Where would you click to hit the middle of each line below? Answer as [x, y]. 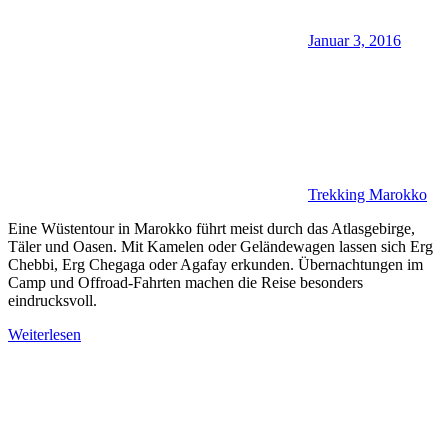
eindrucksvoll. [52, 300]
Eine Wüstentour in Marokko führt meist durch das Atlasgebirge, [211, 228]
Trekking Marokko [367, 194]
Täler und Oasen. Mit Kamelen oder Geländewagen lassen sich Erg [220, 246]
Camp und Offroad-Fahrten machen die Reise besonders [185, 282]
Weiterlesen [44, 334]
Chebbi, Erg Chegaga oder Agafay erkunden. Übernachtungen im [215, 264]
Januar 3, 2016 [354, 40]
